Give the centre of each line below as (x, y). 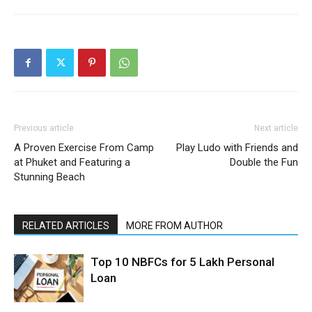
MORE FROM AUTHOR (174, 225)
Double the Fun (264, 162)
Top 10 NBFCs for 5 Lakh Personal (182, 262)
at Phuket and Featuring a (72, 162)
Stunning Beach (49, 177)
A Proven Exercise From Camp (84, 147)
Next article (276, 128)
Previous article (44, 128)
